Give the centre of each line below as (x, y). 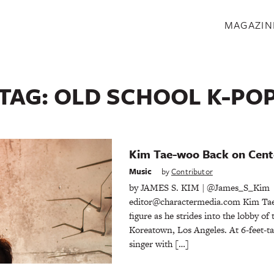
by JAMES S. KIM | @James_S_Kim (199, 187)
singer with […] (159, 243)
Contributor (192, 171)
